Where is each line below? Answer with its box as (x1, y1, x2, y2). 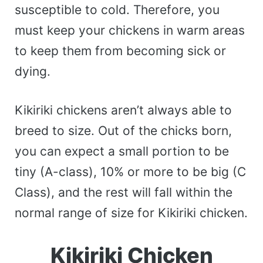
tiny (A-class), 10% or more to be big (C (15, 164, 246, 180)
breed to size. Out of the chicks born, (15, 123, 232, 139)
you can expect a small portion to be (15, 144, 229, 159)
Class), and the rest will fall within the (15, 185, 232, 200)
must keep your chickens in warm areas (15, 22, 245, 38)
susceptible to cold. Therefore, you (15, 2, 220, 17)
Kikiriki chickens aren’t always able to (15, 103, 232, 118)
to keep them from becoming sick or (15, 43, 226, 58)
